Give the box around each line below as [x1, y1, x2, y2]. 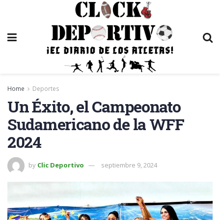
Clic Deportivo [37, 160, 84, 169]
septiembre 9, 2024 [101, 160, 157, 169]
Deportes [32, 84, 59, 93]
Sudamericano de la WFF [7, 113, 184, 135]
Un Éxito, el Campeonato [7, 96, 181, 117]
